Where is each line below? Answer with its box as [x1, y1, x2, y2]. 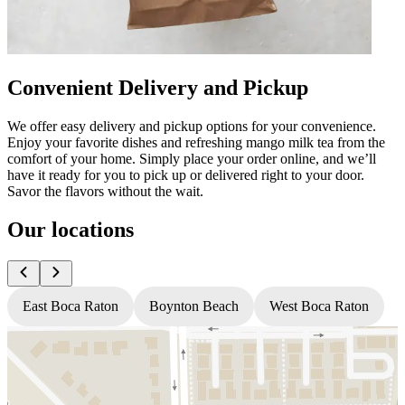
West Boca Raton [269, 297, 369, 314]
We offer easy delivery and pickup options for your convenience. [7, 118, 376, 134]
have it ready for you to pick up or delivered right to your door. [7, 166, 364, 183]
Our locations [7, 217, 134, 241]
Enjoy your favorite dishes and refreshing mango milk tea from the [7, 134, 385, 150]
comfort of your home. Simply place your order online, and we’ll [7, 150, 376, 166]
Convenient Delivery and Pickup [7, 75, 308, 99]
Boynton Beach [149, 297, 239, 314]
